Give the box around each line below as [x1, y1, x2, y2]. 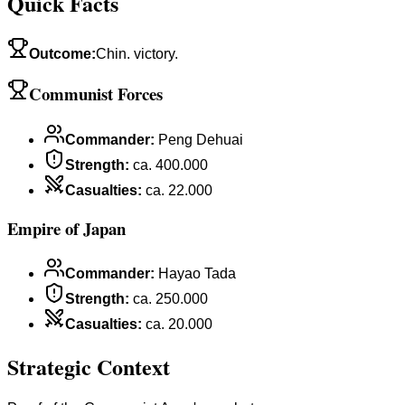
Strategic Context [7, 351, 170, 383]
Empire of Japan [7, 215, 126, 240]
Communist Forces [29, 81, 163, 107]
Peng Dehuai [158, 131, 243, 147]
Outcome [29, 45, 91, 61]
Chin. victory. [96, 45, 178, 61]
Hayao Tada [158, 266, 236, 282]
